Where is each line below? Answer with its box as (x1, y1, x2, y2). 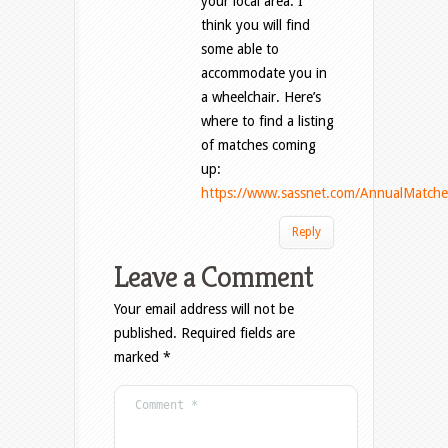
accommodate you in (201, 65, 327, 82)
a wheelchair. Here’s (201, 89, 321, 106)
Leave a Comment (114, 258, 313, 297)
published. (114, 325, 177, 342)
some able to (201, 41, 279, 58)
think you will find (201, 17, 310, 34)
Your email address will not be (114, 301, 294, 318)
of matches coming (201, 137, 316, 154)
